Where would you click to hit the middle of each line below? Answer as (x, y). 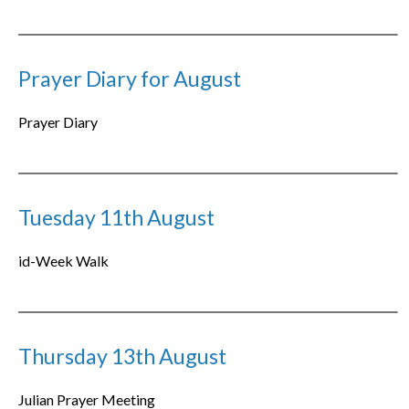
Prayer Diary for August (130, 79)
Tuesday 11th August (117, 218)
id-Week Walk (64, 261)
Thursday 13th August (123, 357)
